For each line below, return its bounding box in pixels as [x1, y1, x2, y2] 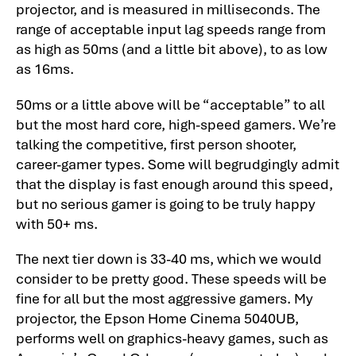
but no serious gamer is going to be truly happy [16, 192, 315, 213]
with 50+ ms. [16, 212, 98, 233]
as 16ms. [16, 58, 74, 79]
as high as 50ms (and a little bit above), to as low [16, 38, 327, 59]
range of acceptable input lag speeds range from [16, 18, 326, 39]
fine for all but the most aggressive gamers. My [16, 288, 313, 308]
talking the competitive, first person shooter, [16, 133, 296, 153]
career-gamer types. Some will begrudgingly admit [16, 153, 339, 173]
